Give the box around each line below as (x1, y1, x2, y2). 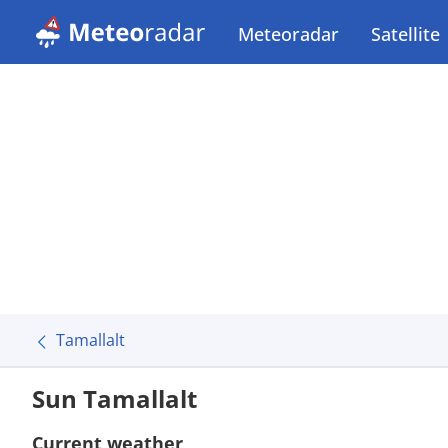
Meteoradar (238, 22, 339, 46)
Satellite (371, 22, 440, 46)
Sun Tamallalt (32, 382, 197, 415)
